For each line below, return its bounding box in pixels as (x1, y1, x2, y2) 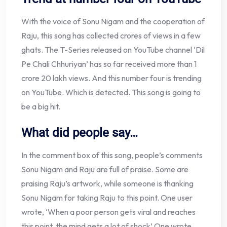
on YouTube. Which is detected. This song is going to (21, 87, 201, 98)
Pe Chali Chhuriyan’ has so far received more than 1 (21, 59, 197, 69)
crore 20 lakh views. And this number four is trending (21, 73, 202, 84)
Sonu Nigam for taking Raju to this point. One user (21, 193, 193, 203)
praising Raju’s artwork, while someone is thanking (21, 178, 194, 189)
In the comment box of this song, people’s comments (21, 150, 203, 161)
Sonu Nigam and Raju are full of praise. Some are (21, 164, 188, 175)
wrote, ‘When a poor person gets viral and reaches (21, 207, 196, 217)
